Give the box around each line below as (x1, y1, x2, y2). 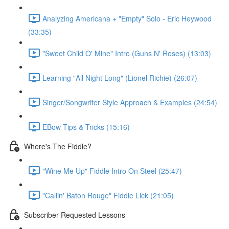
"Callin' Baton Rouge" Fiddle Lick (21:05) (42, 190, 174, 200)
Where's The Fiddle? (24, 141, 91, 151)
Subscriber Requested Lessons (24, 209, 125, 220)
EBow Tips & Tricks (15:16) (42, 121, 130, 132)
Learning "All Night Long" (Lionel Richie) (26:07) (42, 72, 197, 83)
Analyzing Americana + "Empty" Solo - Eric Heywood (42, 13, 212, 24)
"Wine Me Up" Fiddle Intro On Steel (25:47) (42, 165, 182, 176)
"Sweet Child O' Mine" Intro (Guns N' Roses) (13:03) (42, 48, 211, 58)
